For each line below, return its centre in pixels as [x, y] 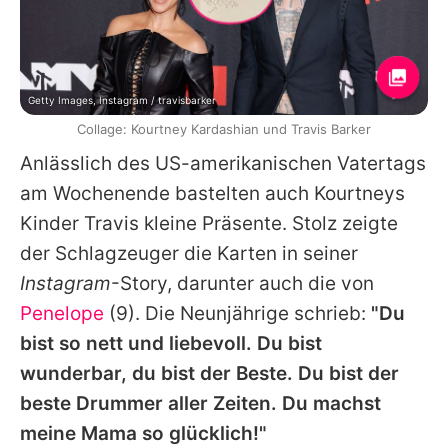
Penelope [62, 313]
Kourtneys [359, 193]
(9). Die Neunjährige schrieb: [237, 313]
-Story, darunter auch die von [242, 283]
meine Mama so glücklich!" [143, 433]
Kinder [52, 223]
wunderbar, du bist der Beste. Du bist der [209, 373]
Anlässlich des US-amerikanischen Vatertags [223, 163]
